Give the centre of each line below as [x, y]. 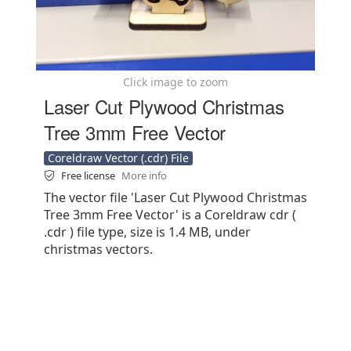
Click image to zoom [175, 82]
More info [144, 175]
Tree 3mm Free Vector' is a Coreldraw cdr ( [170, 215]
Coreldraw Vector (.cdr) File [118, 158]
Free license [89, 175]
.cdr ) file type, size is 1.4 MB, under [147, 232]
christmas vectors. [98, 249]
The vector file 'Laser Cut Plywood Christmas [175, 197]
